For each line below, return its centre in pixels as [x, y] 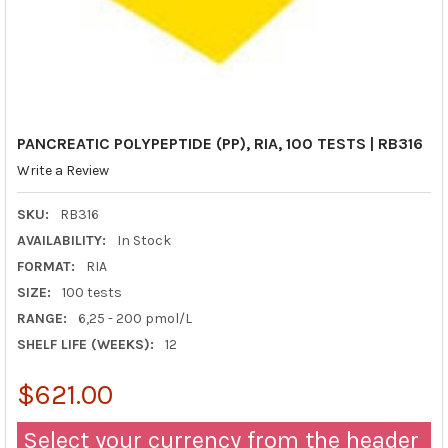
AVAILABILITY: [61, 240]
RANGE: [41, 318]
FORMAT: [45, 266]
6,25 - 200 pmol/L [134, 318]
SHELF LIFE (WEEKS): [85, 344]
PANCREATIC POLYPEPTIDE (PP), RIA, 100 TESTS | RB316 [219, 143]
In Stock [143, 240]
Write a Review [62, 171]
